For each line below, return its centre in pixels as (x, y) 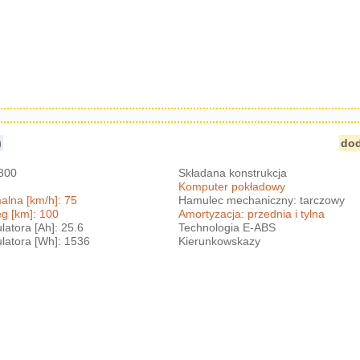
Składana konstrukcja (233, 172)
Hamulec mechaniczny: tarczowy (262, 200)
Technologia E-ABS (227, 227)
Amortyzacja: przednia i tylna (252, 213)
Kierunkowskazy (220, 241)
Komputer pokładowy (232, 186)
